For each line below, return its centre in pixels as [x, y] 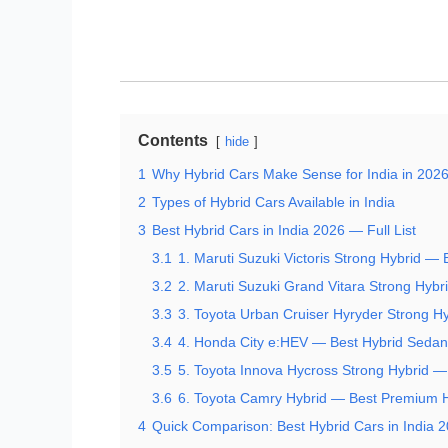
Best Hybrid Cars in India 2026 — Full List [284, 230]
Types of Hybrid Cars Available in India [273, 202]
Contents [173, 141]
